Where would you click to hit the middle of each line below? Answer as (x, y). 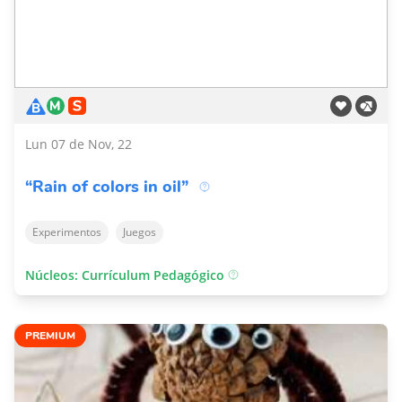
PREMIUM (50, 336)
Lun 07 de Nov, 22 (79, 144)
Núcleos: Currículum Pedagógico (127, 275)
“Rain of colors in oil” (107, 187)
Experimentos (67, 232)
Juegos (140, 232)
